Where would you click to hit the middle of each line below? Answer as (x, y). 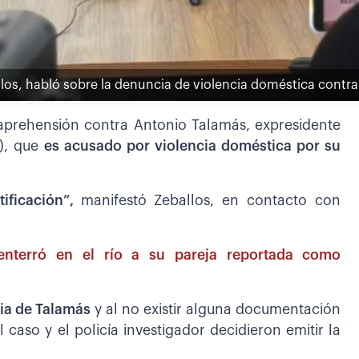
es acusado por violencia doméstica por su (192, 146)
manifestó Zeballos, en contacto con (211, 200)
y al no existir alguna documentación (216, 309)
